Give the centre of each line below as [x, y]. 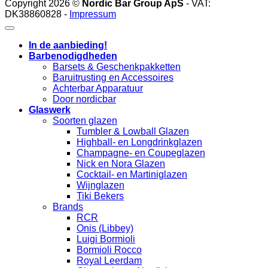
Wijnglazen [100, 185]
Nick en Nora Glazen [121, 164]
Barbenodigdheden [73, 56]
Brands [68, 207]
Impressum [93, 14]
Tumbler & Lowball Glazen [133, 131]
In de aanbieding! [68, 45]
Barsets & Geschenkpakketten [117, 67]
